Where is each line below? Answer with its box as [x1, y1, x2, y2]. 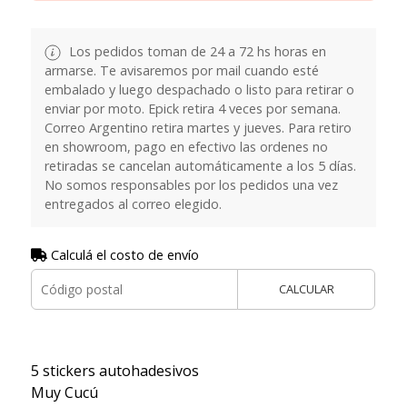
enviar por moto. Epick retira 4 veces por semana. [44, 100, 341, 118]
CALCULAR [278, 281, 334, 298]
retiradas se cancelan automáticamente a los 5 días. [44, 157, 356, 175]
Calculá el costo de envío [46, 246, 199, 264]
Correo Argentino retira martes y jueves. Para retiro [44, 119, 352, 137]
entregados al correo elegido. [44, 195, 222, 213]
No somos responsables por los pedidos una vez [44, 176, 338, 194]
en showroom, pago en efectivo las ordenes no [44, 138, 328, 156]
